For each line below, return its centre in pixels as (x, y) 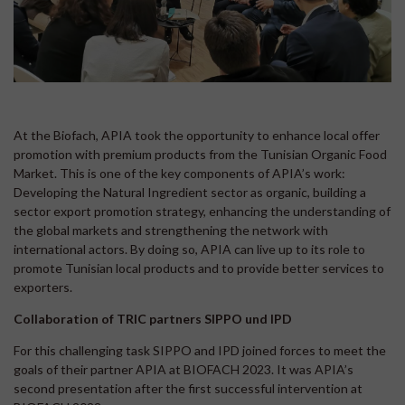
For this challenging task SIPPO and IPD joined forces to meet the (200, 351)
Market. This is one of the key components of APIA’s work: (179, 174)
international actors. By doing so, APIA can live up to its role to (189, 250)
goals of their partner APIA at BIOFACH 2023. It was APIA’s (184, 370)
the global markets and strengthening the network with (171, 231)
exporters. (43, 287)
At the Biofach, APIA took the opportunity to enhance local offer (197, 136)
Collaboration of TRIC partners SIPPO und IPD (153, 319)
